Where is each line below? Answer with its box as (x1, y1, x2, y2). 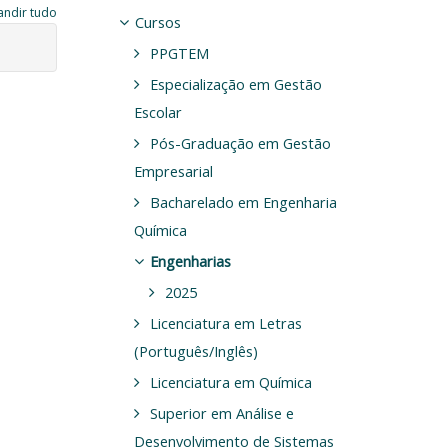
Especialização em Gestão (149, 74, 322, 94)
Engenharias (149, 251, 231, 271)
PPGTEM (149, 43, 209, 63)
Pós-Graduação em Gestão (149, 133, 331, 153)
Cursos (134, 12, 181, 32)
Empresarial (133, 161, 213, 181)
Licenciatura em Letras (149, 313, 302, 333)
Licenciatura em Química (149, 372, 312, 392)
